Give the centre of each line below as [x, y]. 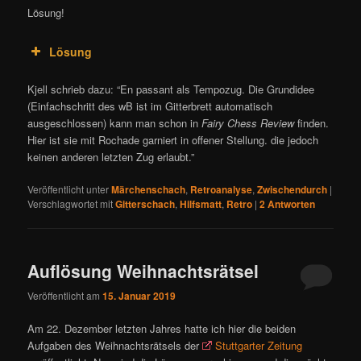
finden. [312, 123]
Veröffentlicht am [65, 295]
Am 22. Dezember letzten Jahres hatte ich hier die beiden [162, 328]
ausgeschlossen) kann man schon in [115, 123]
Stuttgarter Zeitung [259, 345]
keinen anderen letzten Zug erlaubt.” [111, 157]
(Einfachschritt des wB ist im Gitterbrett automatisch [150, 106]
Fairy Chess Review [248, 123]
